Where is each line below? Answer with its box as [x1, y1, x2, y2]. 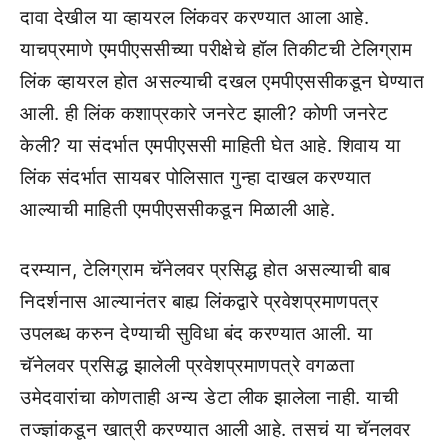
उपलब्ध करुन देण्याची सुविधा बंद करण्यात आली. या [20, 322, 373, 345]
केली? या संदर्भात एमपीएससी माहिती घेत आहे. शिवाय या [20, 133, 400, 157]
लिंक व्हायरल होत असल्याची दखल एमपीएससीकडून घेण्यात [20, 69, 424, 93]
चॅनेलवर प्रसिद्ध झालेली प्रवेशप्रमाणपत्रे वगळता [20, 354, 355, 377]
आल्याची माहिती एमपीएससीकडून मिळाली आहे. [20, 197, 335, 221]
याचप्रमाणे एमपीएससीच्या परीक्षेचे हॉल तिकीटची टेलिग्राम [20, 37, 412, 61]
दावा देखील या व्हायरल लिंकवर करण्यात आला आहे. [20, 5, 369, 29]
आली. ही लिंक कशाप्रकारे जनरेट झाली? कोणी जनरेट [20, 101, 388, 125]
